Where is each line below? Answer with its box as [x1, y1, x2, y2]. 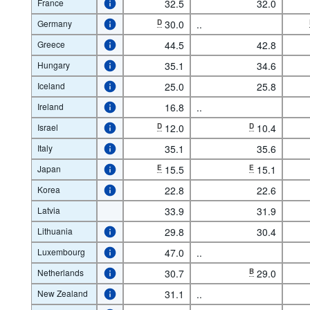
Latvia [37, 203, 60, 216]
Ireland [37, 100, 64, 112]
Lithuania [37, 224, 73, 237]
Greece [37, 37, 65, 50]
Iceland [37, 79, 65, 91]
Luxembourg [37, 245, 85, 257]
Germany [37, 17, 72, 29]
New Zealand [37, 286, 88, 299]
